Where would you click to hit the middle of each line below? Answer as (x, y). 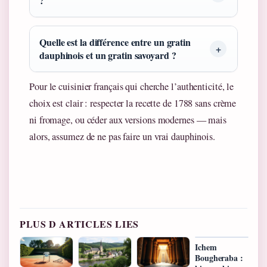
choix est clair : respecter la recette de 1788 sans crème (133, 103)
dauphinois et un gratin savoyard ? (108, 55)
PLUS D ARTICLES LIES (79, 224)
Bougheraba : (219, 258)
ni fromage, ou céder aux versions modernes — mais (128, 120)
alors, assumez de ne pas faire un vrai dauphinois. (122, 137)
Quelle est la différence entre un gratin (115, 42)
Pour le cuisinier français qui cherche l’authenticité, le (132, 87)
